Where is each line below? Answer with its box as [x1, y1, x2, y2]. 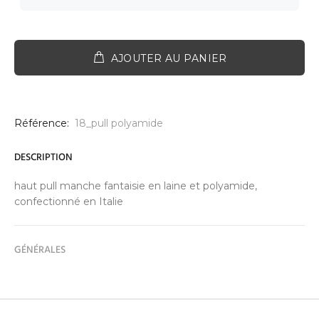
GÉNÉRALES [14, 241, 66, 258]
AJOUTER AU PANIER [110, 51, 227, 65]
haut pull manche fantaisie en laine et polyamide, [14, 179, 257, 192]
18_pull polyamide [75, 116, 163, 130]
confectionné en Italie [14, 194, 123, 208]
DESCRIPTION [14, 149, 73, 166]
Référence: [14, 116, 69, 130]
